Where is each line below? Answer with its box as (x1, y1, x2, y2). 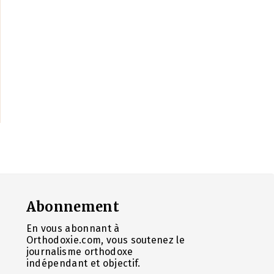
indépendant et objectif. (26, 257, 141, 269)
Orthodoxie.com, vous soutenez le (26, 234, 185, 246)
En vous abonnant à (26, 222, 120, 234)
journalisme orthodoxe (26, 245, 133, 257)
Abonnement (26, 198, 119, 215)
